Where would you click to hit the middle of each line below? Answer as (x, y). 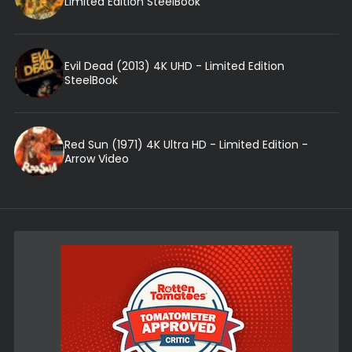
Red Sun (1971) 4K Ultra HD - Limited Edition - (186, 145)
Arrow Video (96, 159)
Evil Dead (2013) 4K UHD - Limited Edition (174, 66)
